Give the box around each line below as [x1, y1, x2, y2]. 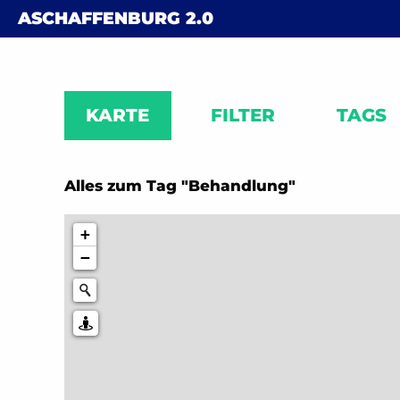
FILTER [211, 104, 276, 127]
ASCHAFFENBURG [18, 8, 186, 29]
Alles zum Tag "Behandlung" [64, 177, 296, 195]
